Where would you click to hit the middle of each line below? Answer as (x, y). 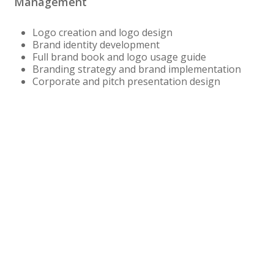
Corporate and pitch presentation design (126, 81)
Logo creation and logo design (102, 32)
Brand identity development (96, 44)
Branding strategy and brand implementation (136, 69)
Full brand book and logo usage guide (119, 57)
